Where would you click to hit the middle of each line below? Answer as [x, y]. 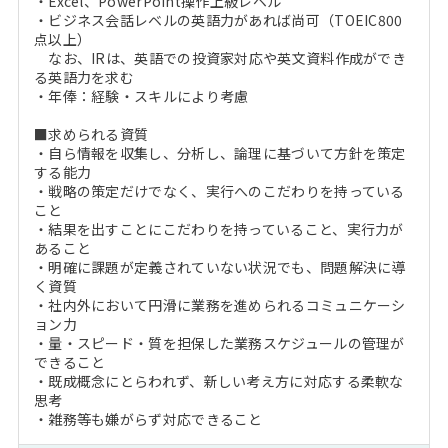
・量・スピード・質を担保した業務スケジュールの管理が [219, 343]
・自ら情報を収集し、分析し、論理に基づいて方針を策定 [219, 153]
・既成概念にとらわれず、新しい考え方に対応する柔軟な [218, 381]
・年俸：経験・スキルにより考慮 [141, 96]
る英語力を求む [84, 77]
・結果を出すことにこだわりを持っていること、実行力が [218, 229]
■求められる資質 [91, 134]
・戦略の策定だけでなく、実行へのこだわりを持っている [219, 191]
